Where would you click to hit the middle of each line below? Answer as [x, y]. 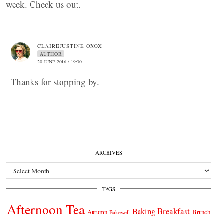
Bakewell [120, 212]
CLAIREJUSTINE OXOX [70, 46]
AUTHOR [51, 54]
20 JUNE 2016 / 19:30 [60, 62]
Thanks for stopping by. [55, 82]
